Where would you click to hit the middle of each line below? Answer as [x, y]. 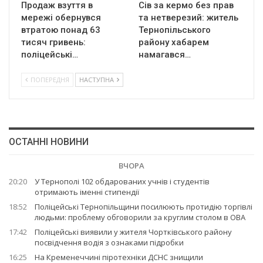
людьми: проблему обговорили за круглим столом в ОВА [140, 218]
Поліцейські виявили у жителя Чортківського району [133, 232]
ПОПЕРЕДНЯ [49, 80]
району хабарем [174, 43]
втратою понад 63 [61, 30]
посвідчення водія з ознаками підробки [109, 243]
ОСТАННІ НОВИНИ [49, 142]
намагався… [165, 55]
